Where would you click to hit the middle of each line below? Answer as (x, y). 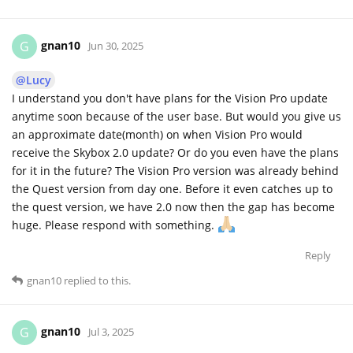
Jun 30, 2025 (116, 45)
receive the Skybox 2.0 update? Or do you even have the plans (175, 152)
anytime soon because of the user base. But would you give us (176, 116)
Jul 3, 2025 (111, 331)
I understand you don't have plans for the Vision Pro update (170, 98)
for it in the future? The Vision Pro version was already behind (175, 170)
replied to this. (96, 280)
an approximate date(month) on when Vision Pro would (157, 134)
